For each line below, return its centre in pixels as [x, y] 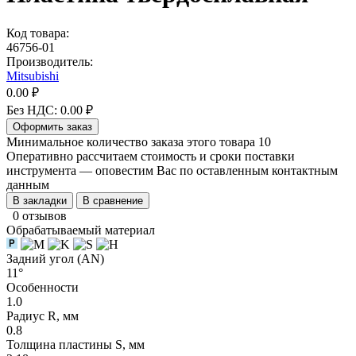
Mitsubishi [33, 75]
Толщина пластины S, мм [75, 344]
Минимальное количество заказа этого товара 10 [139, 141]
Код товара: [38, 33]
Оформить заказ [52, 126]
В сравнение [113, 200]
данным [28, 184]
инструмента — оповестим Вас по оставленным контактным [172, 170]
